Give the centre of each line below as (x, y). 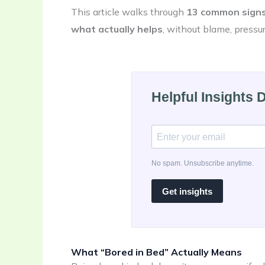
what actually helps (117, 29)
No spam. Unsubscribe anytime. (203, 164)
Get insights (187, 191)
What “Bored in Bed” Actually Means (156, 252)
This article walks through (129, 12)
